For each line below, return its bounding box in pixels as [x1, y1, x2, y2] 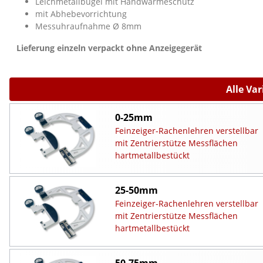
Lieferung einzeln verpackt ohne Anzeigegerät [16, 42, 202, 53]
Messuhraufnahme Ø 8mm [35, 20, 141, 32]
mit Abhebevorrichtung [35, 8, 127, 19]
